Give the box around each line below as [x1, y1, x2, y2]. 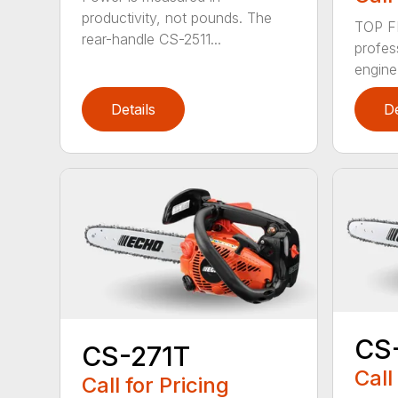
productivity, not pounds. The [82, 9, 273, 28]
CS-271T [82, 340, 191, 372]
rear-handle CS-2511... [82, 30, 222, 49]
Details [111, 100, 156, 119]
